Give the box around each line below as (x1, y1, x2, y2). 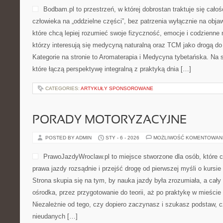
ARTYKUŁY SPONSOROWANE (81, 86, 153, 91)
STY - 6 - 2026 (106, 135, 139, 140)
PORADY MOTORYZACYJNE (32, 115, 187, 126)
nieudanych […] (32, 213, 78, 220)
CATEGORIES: (45, 86, 81, 91)
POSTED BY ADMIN (45, 135, 93, 140)
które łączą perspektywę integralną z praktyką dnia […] (32, 65, 191, 73)
